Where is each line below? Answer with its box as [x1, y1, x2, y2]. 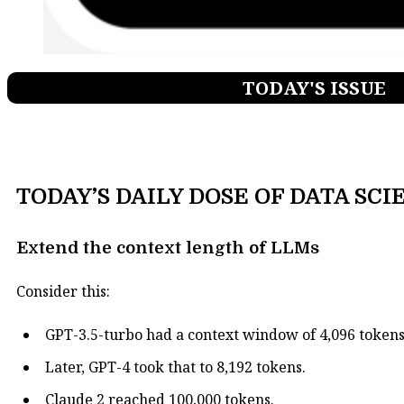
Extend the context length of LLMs [16, 237, 319, 257]
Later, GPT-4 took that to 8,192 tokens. [45, 357, 306, 378]
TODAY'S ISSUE [242, 75, 386, 100]
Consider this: [16, 281, 110, 302]
